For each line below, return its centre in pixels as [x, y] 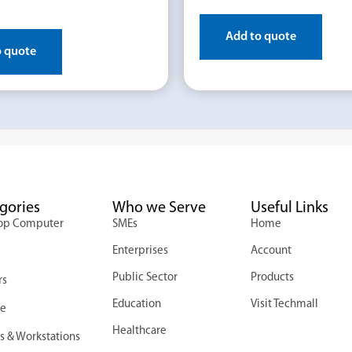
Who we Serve [159, 208]
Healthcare [139, 331]
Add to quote [261, 37]
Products [272, 277]
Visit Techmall [284, 304]
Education [136, 304]
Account [271, 251]
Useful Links [289, 208]
